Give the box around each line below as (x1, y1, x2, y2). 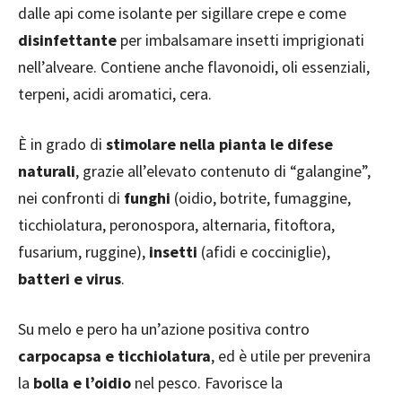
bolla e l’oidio (33, 372, 135, 393)
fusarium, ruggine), (18, 241, 149, 262)
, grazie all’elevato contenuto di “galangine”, (75, 161, 371, 181)
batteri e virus (18, 268, 121, 289)
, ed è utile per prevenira (211, 345, 371, 366)
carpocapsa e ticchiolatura (18, 345, 211, 366)
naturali (18, 161, 75, 181)
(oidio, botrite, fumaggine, (174, 188, 351, 208)
